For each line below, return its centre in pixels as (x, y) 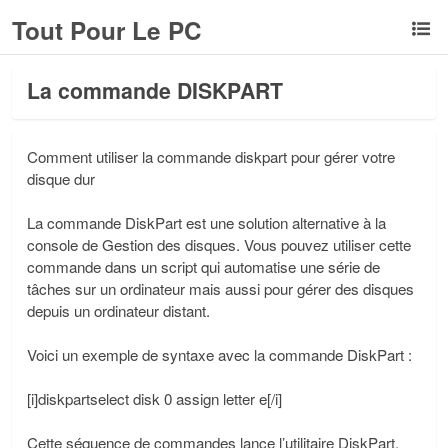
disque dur (61, 178)
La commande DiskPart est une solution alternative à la (206, 222)
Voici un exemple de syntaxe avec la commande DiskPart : (219, 354)
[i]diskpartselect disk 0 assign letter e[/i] (154, 398)
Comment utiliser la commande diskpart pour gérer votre (211, 156)
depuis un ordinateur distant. (118, 310)
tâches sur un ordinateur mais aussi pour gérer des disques (220, 288)
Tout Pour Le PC (107, 30)
